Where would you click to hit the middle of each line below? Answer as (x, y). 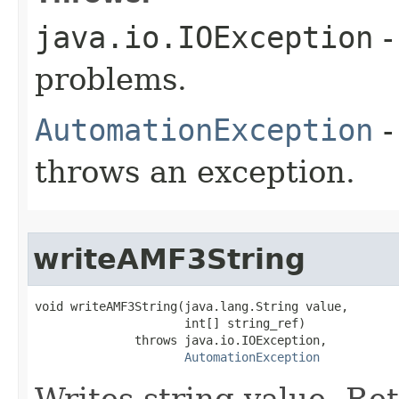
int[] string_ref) (170, 323)
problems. (111, 79)
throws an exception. (195, 171)
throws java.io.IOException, (181, 340)
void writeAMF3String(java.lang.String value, (191, 306)
